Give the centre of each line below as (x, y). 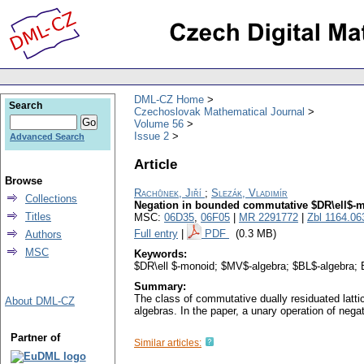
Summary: (160, 287)
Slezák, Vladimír (249, 193)
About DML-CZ (40, 301)
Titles (38, 217)
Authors (43, 234)
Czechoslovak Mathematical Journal (219, 111)
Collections (51, 199)
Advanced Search (47, 136)
